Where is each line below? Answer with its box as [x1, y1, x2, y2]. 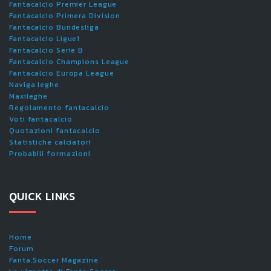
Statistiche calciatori [9, 137, 91, 148]
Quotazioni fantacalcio [9, 125, 100, 136]
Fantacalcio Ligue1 [9, 33, 80, 44]
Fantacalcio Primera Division [9, 10, 121, 21]
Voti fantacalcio [9, 114, 73, 125]
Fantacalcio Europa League [9, 68, 114, 79]
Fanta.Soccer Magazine [9, 255, 99, 266]
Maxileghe [9, 91, 48, 102]
